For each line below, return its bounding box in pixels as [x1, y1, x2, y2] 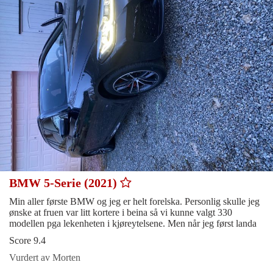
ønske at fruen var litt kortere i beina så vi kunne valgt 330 [9, 207, 232, 218]
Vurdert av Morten [9, 252, 80, 263]
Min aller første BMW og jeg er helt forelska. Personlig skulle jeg [9, 196, 260, 207]
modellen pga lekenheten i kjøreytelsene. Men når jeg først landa [9, 218, 257, 229]
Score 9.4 [9, 235, 46, 246]
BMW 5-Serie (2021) [9, 175, 120, 190]
